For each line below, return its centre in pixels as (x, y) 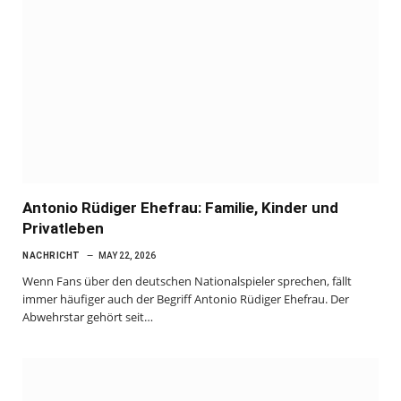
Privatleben (63, 228)
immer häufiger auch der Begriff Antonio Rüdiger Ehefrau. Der (186, 299)
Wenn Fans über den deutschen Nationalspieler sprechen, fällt (187, 281)
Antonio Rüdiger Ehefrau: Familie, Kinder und (180, 208)
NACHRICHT (51, 256)
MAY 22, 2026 (127, 256)
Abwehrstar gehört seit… (88, 317)
